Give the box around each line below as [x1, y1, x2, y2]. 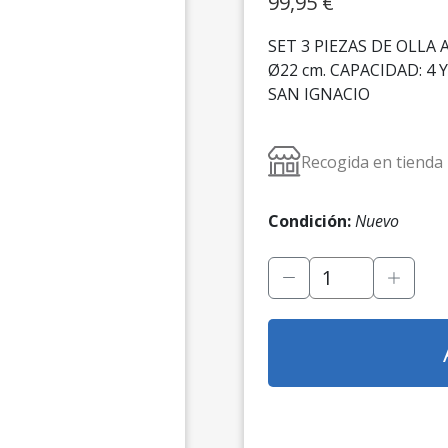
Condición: [268, 210, 351, 233]
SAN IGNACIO [268, 83, 370, 106]
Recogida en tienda [301, 150, 443, 173]
